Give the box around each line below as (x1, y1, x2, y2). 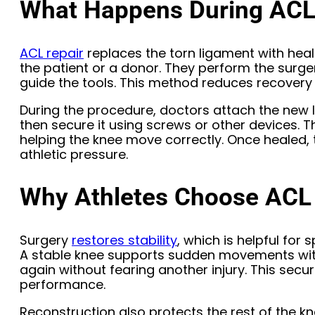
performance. (20, 276, 105, 294)
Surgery (20, 231, 72, 250)
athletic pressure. (20, 145, 128, 163)
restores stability (72, 231, 177, 250)
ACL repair (20, 44, 84, 62)
